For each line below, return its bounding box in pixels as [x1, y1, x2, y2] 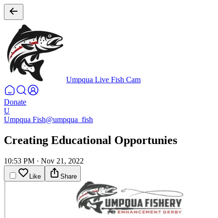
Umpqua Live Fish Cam [66, 75, 141, 84]
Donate [4, 98, 26, 106]
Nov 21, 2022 [41, 156, 84, 165]
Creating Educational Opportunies [4, 133, 177, 146]
